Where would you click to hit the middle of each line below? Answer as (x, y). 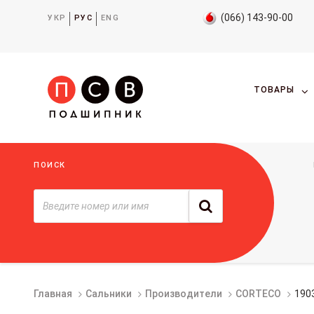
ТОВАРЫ (274, 90)
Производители (184, 293)
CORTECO (258, 293)
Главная (53, 293)
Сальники (109, 293)
